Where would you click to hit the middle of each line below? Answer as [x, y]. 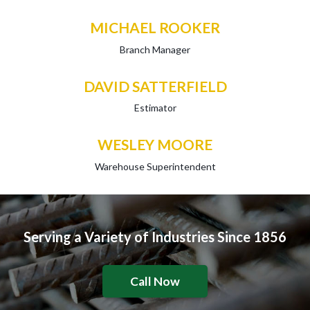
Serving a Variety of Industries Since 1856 [155, 236]
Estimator [155, 108]
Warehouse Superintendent [155, 166]
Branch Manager [155, 49]
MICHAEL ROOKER [155, 27]
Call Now [155, 281]
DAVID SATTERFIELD [155, 86]
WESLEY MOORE [155, 144]
